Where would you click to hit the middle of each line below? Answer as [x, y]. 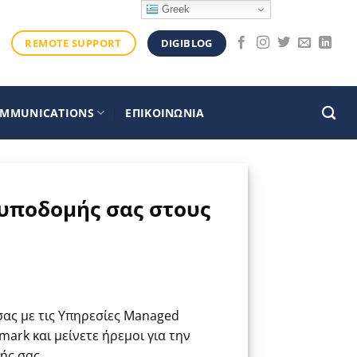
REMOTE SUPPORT [73, 43]
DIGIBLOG [186, 43]
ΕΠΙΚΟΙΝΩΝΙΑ [165, 113]
